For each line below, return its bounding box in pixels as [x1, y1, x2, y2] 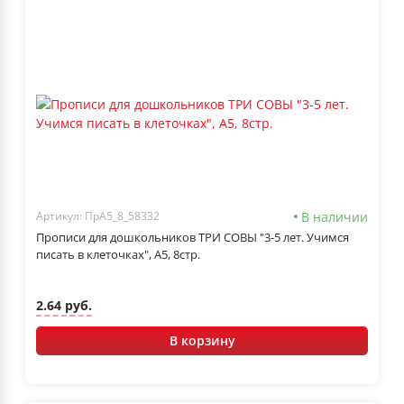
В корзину [169, 331, 235, 349]
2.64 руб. [36, 297, 92, 315]
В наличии [301, 207, 368, 225]
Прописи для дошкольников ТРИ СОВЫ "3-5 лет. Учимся [36, 228, 349, 245]
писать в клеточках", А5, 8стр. [36, 245, 200, 262]
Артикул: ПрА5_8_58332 [36, 208, 160, 225]
